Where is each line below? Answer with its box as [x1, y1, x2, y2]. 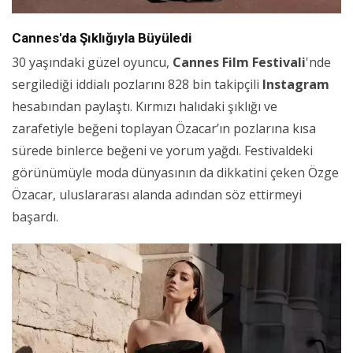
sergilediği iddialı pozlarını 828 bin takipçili [12, 75, 262, 93]
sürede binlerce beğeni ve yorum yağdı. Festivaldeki [12, 141, 313, 159]
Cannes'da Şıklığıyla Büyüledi [12, 29, 191, 46]
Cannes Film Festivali [173, 53, 306, 71]
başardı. [12, 207, 58, 225]
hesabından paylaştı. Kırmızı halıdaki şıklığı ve [12, 97, 277, 115]
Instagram [262, 75, 329, 93]
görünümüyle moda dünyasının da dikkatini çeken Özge [12, 163, 339, 181]
